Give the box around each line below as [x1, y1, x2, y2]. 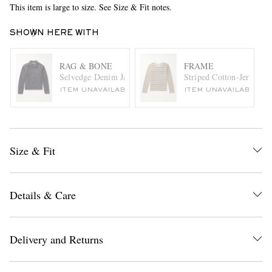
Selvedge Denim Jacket [59, 70, 142, 83]
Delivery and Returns [9, 231, 103, 246]
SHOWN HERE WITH [9, 30, 99, 37]
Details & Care [9, 187, 76, 202]
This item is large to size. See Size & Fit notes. [9, 1, 172, 13]
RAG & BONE [59, 59, 112, 72]
